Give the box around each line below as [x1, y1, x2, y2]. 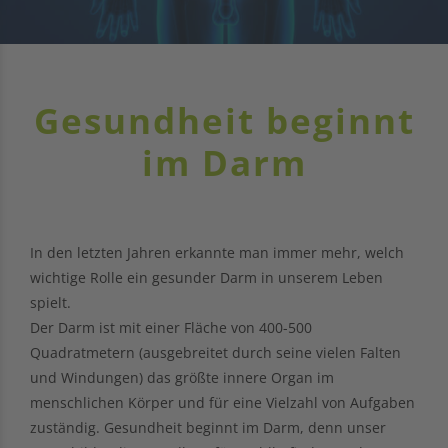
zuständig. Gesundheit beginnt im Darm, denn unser [30, 417, 386, 437]
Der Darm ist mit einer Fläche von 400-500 [30, 317, 312, 337]
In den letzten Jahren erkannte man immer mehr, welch [30, 242, 404, 262]
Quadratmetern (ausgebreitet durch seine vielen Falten [30, 342, 401, 362]
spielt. [30, 292, 71, 312]
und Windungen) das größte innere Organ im [30, 367, 334, 387]
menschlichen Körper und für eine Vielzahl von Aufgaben [30, 392, 415, 412]
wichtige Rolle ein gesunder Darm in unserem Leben [30, 267, 383, 287]
